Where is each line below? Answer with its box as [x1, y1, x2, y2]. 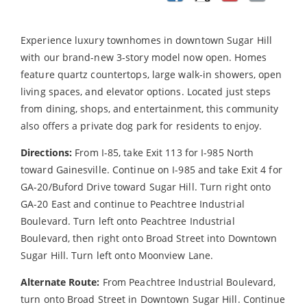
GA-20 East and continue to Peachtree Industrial [21, 197, 245, 210]
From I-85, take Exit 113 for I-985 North [72, 145, 254, 159]
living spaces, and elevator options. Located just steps [21, 84, 271, 98]
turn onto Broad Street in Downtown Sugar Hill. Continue [21, 292, 286, 306]
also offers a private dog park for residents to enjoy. [21, 119, 262, 132]
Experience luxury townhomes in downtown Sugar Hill [21, 33, 273, 47]
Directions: [21, 145, 73, 159]
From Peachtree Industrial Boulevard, [99, 275, 276, 288]
